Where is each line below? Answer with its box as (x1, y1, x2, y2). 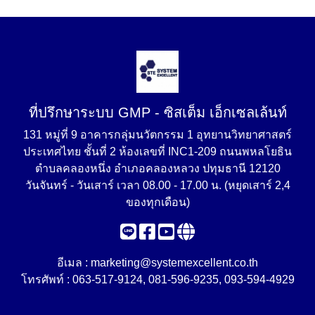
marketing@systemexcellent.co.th (91, 257, 258, 269)
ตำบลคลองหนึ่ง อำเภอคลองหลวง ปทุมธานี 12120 (34, 162, 281, 174)
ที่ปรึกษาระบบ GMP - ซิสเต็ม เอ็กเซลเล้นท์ (28, 105, 287, 120)
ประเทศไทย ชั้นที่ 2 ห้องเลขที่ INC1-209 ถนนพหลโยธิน (23, 146, 292, 157)
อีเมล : (57, 257, 91, 269)
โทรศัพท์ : (20, 274, 72, 285)
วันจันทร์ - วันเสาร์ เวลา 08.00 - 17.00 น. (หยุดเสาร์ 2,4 (25, 179, 290, 191)
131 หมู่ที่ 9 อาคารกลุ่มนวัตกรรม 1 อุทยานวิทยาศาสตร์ (23, 129, 292, 141)
